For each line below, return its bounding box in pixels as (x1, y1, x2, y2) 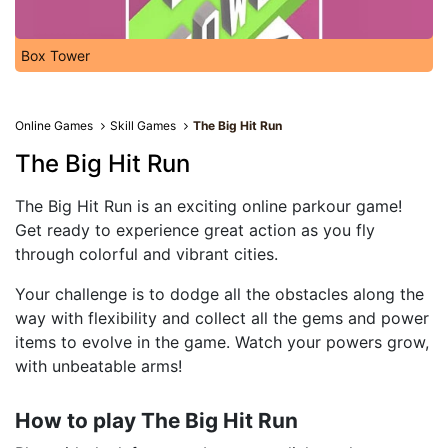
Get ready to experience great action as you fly (15, 220, 375, 240)
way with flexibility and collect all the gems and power (15, 308, 429, 328)
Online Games (15, 118, 93, 133)
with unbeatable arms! (15, 356, 182, 376)
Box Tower (21, 47, 90, 64)
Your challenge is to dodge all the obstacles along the (15, 284, 424, 304)
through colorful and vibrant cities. (15, 244, 278, 264)
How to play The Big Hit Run (15, 408, 298, 433)
